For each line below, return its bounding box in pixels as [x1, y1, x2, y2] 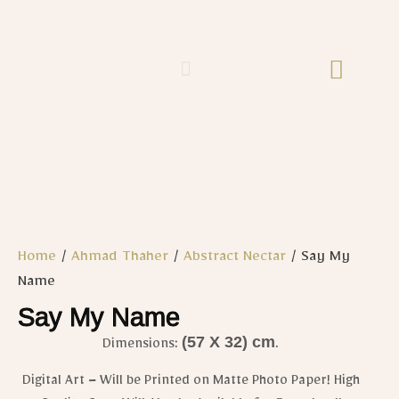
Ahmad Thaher [71, 250, 168, 269]
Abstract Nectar [183, 250, 286, 269]
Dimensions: [102, 338, 182, 355]
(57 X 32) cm [182, 333, 275, 352]
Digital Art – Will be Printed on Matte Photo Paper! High [21, 374, 360, 391]
